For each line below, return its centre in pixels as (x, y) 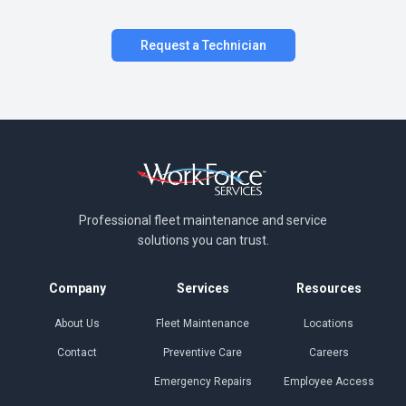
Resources (329, 288)
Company (77, 288)
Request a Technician (203, 45)
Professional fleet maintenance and (181, 220)
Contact (77, 353)
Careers (329, 353)
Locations (329, 324)
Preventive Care (203, 353)
